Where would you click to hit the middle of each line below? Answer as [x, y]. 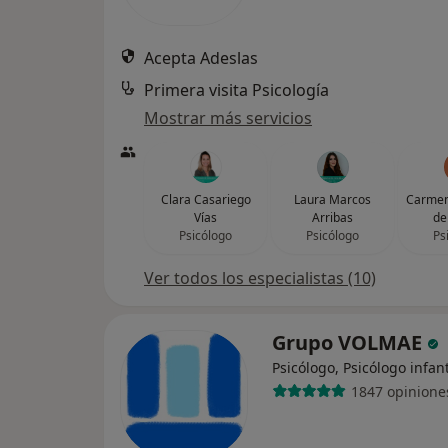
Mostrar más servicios [228, 118]
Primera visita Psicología [236, 90]
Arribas [332, 217]
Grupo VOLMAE [349, 342]
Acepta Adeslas [201, 58]
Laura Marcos [332, 199]
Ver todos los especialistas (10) [260, 278]
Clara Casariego [205, 199]
